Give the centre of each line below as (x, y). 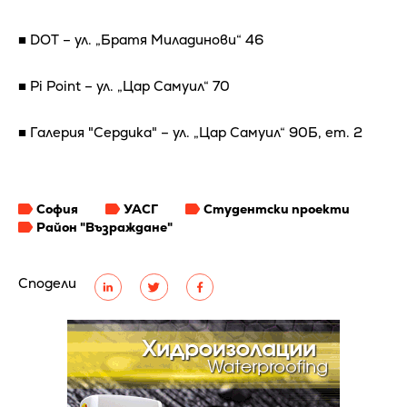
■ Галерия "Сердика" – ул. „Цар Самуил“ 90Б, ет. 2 (190, 133)
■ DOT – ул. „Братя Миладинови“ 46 (141, 40)
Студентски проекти (277, 209)
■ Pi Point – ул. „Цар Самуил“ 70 (124, 86)
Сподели (47, 283)
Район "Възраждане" (104, 228)
